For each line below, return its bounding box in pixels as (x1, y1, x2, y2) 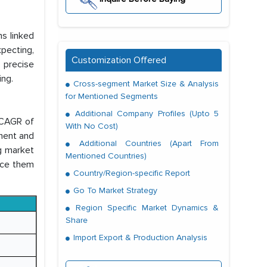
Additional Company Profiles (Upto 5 (71, 108, 219, 119)
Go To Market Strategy (71, 185, 157, 196)
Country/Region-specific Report (71, 168, 190, 179)
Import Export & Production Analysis (71, 232, 207, 243)
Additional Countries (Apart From (71, 138, 219, 149)
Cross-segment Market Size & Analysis (71, 79, 219, 89)
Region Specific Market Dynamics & (71, 203, 219, 213)
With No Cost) (66, 121, 118, 132)
